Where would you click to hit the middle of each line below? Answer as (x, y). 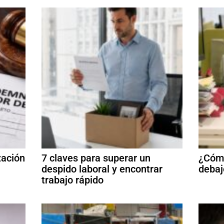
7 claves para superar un (96, 158)
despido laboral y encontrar (102, 169)
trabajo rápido (72, 180)
